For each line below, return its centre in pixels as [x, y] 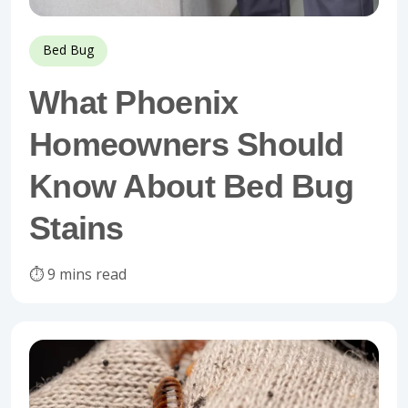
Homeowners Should [187, 144]
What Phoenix [134, 102]
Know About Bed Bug [192, 186]
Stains [76, 228]
